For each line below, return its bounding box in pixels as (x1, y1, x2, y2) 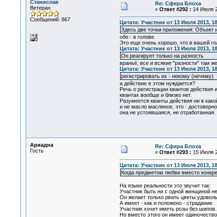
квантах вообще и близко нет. (119, 92, 192, 98)
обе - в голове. (119, 34, 155, 40)
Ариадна (30, 142, 53, 148)
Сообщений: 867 (30, 16, 70, 22)
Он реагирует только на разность (121, 53, 203, 59)
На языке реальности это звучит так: (119, 183, 211, 189)
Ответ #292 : (159, 6, 191, 12)
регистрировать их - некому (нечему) (121, 73, 214, 79)
